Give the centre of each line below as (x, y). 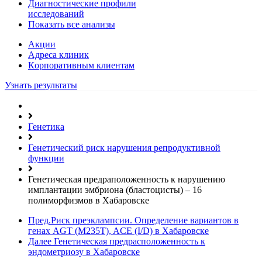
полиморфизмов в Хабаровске (89, 200)
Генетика (46, 126)
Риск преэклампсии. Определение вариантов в (145, 220)
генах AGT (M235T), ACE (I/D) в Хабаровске (118, 230)
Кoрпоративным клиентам (81, 65)
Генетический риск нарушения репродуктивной (124, 147)
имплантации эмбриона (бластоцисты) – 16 (115, 189)
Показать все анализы (72, 24)
